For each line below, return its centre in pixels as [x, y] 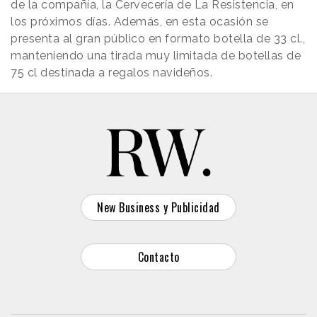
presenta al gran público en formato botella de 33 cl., [158, 38]
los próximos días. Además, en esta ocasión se [140, 21]
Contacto [158, 257]
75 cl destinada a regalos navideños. [111, 72]
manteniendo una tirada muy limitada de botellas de [156, 55]
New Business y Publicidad [158, 207]
